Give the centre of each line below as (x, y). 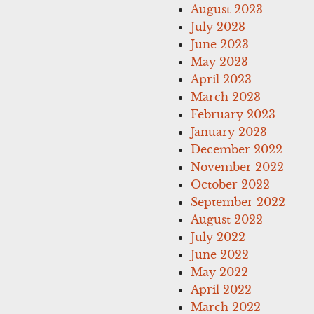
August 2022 (226, 219)
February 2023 (233, 114)
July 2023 (218, 26)
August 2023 (226, 9)
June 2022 (219, 254)
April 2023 (221, 79)
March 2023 (225, 96)
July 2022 (218, 237)
